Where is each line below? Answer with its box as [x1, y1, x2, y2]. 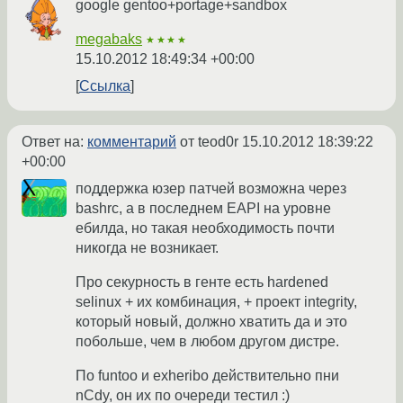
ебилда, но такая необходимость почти [76, 220, 335, 237]
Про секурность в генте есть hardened [76, 274, 328, 291]
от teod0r [176, 134, 242, 150]
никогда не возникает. [76, 240, 219, 256]
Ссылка [79, 78, 130, 94]
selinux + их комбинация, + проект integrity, [76, 294, 357, 310]
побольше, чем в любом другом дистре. [76, 334, 339, 350]
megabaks [76, 31, 142, 48]
